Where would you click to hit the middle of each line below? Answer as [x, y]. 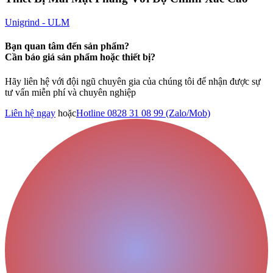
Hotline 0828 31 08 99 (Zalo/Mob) [143, 113]
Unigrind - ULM [37, 23]
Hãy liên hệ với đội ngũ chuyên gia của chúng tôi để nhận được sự [133, 81]
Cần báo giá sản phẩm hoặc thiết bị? [80, 57]
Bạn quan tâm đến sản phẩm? [67, 46]
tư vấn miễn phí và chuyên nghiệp [70, 92]
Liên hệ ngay [30, 113]
